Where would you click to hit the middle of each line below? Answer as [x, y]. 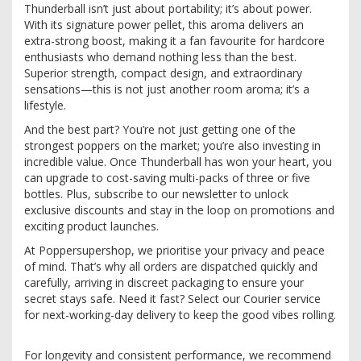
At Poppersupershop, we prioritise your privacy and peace [174, 250]
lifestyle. [48, 105]
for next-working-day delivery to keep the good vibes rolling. [180, 314]
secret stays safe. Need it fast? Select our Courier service [172, 298]
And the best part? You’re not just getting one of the [160, 129]
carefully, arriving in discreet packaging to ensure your [164, 282]
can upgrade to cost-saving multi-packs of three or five [167, 177]
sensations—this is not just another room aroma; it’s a [167, 89]
